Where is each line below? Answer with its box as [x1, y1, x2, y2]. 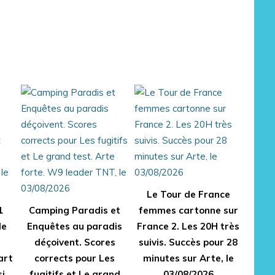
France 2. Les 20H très [137, 220, 239, 232]
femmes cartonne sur [138, 204, 238, 216]
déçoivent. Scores [34, 236, 115, 248]
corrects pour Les [34, 252, 115, 264]
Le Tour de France [146, 188, 230, 200]
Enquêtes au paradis [27, 220, 122, 232]
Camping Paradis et [29, 204, 120, 216]
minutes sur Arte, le [142, 252, 234, 264]
